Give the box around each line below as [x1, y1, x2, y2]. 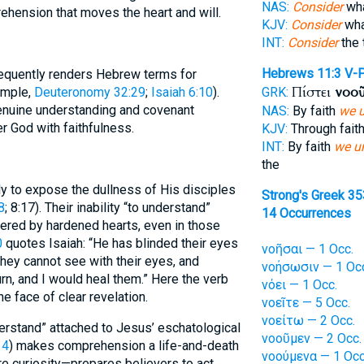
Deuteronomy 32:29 [33, 84, 145, 100]
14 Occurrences [261, 206, 351, 221]
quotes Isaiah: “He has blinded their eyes [2, 236, 238, 251]
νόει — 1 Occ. [261, 277, 337, 292]
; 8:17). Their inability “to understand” [4, 200, 210, 215]
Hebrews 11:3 [261, 66, 341, 81]
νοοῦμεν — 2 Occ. [261, 331, 362, 346]
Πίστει [291, 83, 335, 102]
